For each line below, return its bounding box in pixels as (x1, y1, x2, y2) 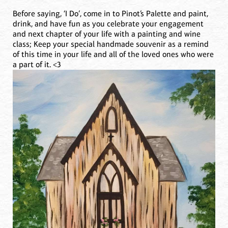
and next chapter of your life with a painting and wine (13, 29, 201, 39)
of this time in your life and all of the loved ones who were (13, 49, 214, 60)
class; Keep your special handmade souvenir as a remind (13, 39, 209, 49)
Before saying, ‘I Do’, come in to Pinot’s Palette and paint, (13, 9, 208, 19)
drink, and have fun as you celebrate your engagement (13, 19, 204, 29)
